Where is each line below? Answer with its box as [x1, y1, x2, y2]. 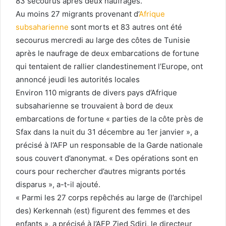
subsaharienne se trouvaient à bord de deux [16, 100, 173, 110]
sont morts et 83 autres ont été [69, 22, 182, 32]
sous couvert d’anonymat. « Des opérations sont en [16, 153, 198, 163]
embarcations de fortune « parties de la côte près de [16, 114, 203, 124]
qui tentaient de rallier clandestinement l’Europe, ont [16, 61, 203, 71]
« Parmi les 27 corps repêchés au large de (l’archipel [16, 192, 202, 202]
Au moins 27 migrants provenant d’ [16, 9, 139, 19]
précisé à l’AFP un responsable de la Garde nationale [16, 140, 203, 150]
